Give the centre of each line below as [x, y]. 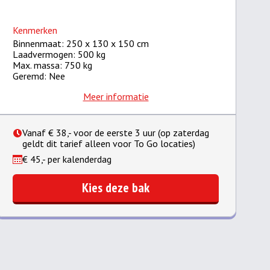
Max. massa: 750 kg [52, 65]
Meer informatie [116, 96]
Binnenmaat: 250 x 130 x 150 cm [81, 43]
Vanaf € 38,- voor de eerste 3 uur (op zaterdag [116, 133]
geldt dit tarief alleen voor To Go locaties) [109, 143]
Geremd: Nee [39, 76]
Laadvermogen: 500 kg [59, 54]
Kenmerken [35, 30]
